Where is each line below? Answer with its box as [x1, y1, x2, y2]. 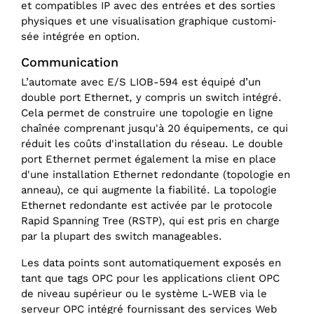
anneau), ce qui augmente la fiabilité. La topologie [21, 184, 277, 197]
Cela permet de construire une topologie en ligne [21, 107, 273, 120]
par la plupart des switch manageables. [21, 230, 222, 243]
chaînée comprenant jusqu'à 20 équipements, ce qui [21, 122, 288, 135]
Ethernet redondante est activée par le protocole [21, 199, 273, 212]
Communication [21, 55, 118, 70]
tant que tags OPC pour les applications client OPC [21, 272, 280, 285]
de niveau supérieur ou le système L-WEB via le [21, 287, 267, 301]
